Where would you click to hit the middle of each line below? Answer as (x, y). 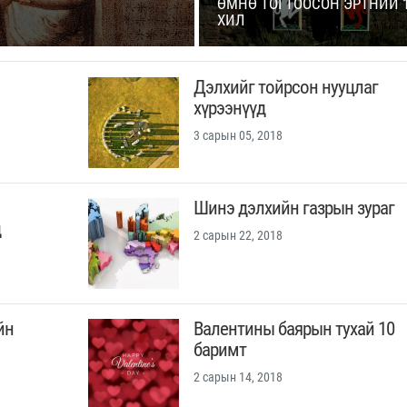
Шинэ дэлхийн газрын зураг (293, 208)
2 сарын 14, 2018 (238, 377)
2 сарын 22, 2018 (238, 236)
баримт (219, 350)
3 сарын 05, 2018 (238, 136)
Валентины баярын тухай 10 (293, 329)
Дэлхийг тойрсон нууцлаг (285, 88)
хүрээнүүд (229, 109)
